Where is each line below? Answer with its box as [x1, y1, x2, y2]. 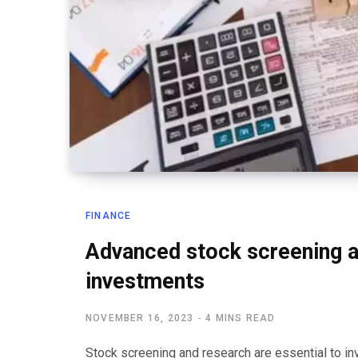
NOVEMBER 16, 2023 [86, 312, 194, 324]
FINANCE [86, 210, 132, 221]
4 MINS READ [205, 312, 276, 324]
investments [86, 268, 205, 294]
